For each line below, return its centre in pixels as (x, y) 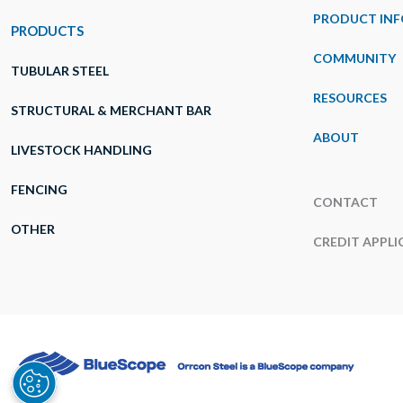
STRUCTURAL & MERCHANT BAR (111, 110)
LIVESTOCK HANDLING (81, 150)
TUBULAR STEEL (60, 71)
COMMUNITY (354, 58)
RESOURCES (350, 98)
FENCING (39, 189)
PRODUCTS (47, 31)
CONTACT (345, 202)
